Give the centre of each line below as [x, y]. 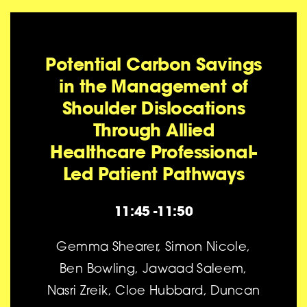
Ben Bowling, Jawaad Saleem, [153, 270]
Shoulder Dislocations [153, 108]
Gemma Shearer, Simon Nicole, [153, 248]
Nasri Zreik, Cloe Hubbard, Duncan [153, 292]
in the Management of [153, 86]
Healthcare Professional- [153, 152]
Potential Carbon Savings [153, 64]
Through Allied [153, 130]
